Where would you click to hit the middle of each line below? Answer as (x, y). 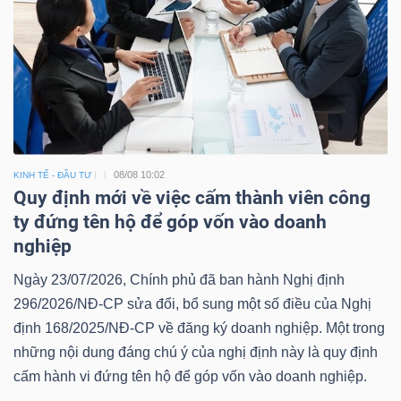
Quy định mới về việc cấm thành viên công (192, 197)
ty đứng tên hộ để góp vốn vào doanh (170, 222)
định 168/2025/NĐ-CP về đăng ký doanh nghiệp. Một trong (199, 328)
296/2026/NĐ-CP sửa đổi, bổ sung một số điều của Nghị (192, 303)
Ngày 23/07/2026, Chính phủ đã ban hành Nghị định (179, 279)
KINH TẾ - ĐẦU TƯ (53, 175)
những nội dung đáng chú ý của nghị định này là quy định (196, 352)
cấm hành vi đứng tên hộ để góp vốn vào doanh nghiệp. (190, 376)
